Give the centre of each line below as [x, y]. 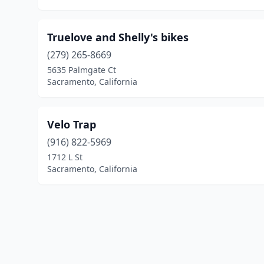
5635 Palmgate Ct [82, 70]
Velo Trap [72, 124]
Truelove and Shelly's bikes [118, 37]
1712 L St [65, 157]
